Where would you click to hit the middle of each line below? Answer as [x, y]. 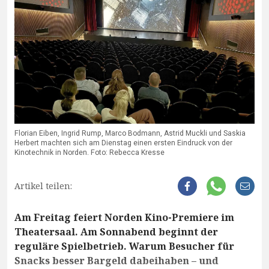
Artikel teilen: [43, 186]
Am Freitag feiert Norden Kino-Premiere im [124, 218]
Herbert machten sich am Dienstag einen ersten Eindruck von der [123, 143]
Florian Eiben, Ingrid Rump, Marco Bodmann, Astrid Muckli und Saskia [130, 134]
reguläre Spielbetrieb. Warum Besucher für [124, 246]
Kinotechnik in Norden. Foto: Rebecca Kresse [89, 153]
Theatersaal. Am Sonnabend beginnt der [116, 232]
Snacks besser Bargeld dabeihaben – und [116, 261]
